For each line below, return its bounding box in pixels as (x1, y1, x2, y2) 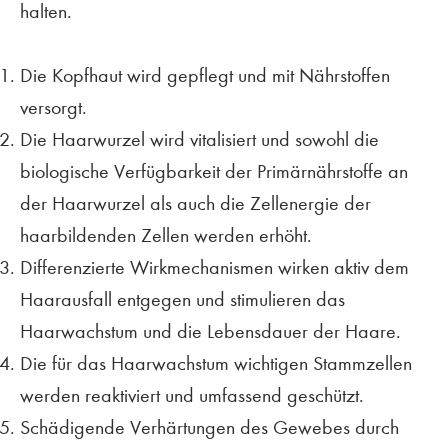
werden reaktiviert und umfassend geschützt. (20, 383, 364, 407)
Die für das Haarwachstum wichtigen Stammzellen (20, 351, 412, 375)
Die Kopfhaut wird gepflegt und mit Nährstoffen (20, 63, 390, 87)
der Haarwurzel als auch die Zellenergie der (20, 191, 371, 215)
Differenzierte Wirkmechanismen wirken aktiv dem (20, 255, 409, 279)
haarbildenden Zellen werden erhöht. (20, 223, 312, 247)
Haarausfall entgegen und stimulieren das (20, 287, 345, 311)
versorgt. (20, 95, 87, 119)
